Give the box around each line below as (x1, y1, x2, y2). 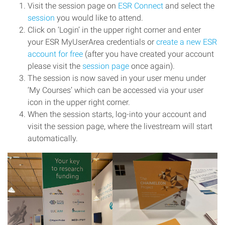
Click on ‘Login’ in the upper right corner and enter (28, 25, 201, 35)
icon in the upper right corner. (28, 97, 130, 107)
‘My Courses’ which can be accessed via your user (28, 85, 203, 95)
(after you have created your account (83, 49, 214, 59)
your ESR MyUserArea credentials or (28, 37, 156, 47)
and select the (163, 1, 214, 11)
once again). (129, 61, 175, 71)
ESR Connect (118, 1, 163, 11)
